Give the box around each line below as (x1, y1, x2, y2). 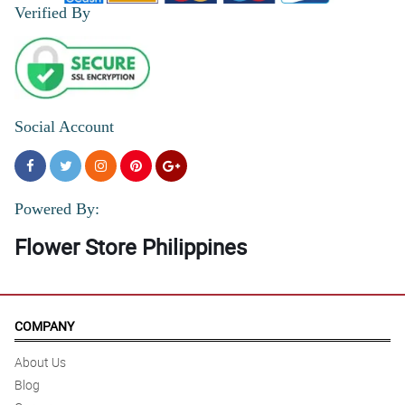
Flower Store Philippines (14, 232, 247, 262)
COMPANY (14, 317, 74, 335)
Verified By (14, 4, 90, 23)
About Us (14, 353, 66, 372)
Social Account (14, 118, 114, 137)
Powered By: (14, 200, 99, 219)
